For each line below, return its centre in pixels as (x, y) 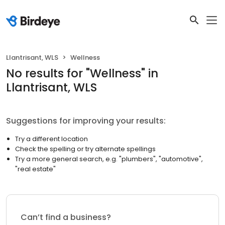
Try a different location (51, 139)
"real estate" (35, 169)
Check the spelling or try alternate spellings (85, 149)
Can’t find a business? (66, 217)
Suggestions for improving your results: (86, 121)
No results (35, 73)
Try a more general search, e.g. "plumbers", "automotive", (109, 159)
